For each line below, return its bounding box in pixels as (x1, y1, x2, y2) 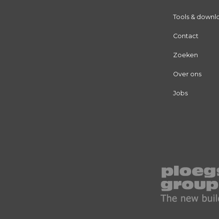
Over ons (173, 70, 201, 78)
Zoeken (173, 51, 198, 59)
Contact (173, 32, 198, 40)
